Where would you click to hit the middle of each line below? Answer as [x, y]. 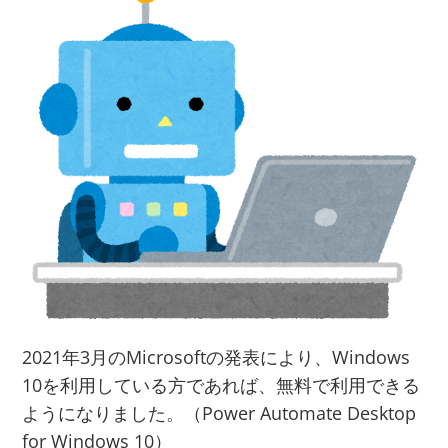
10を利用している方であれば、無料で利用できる [221, 384]
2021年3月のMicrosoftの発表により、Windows [216, 356]
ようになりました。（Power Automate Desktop [219, 412]
